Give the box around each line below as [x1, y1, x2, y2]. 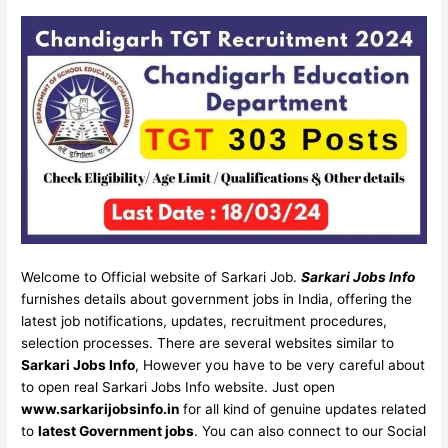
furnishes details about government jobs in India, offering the [21, 291, 413, 308]
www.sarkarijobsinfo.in [21, 401, 184, 418]
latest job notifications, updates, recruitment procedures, [21, 313, 388, 330]
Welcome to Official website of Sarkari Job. [21, 269, 302, 286]
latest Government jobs [38, 423, 195, 440]
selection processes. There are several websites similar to [21, 335, 395, 352]
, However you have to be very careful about [135, 357, 426, 374]
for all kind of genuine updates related [183, 401, 427, 418]
